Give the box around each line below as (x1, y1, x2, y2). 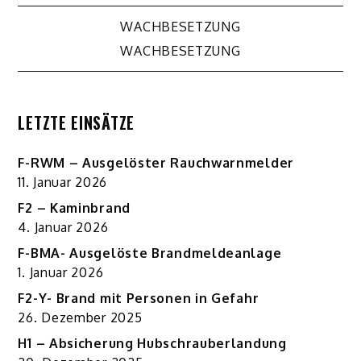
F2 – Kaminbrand (18, 200, 131, 217)
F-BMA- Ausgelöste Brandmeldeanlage (18, 245, 282, 262)
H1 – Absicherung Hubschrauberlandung (18, 335, 287, 352)
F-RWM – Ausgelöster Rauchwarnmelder (18, 155, 294, 172)
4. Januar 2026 (18, 219, 109, 236)
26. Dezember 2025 (18, 309, 143, 326)
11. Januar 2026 (18, 174, 107, 191)
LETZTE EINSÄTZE (18, 110, 135, 135)
